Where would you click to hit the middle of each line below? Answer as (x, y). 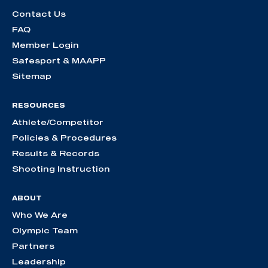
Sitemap (32, 76)
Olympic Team (45, 231)
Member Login (45, 45)
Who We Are (40, 215)
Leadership (39, 262)
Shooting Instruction (61, 169)
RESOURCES (39, 106)
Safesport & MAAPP (59, 61)
